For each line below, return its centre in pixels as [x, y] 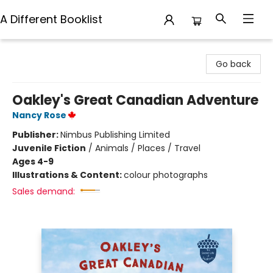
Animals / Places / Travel [148, 148]
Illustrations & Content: [68, 175]
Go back [233, 64]
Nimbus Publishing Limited [115, 135]
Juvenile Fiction [49, 148]
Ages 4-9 [33, 161]
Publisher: [36, 135]
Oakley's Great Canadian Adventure [135, 100]
